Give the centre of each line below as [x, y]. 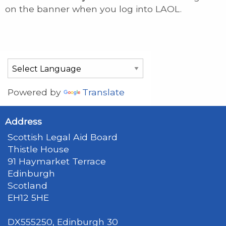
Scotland [27, 186]
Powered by [36, 92]
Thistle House [38, 149]
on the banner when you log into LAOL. [93, 9]
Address [23, 122]
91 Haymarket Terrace [57, 161]
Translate [103, 92]
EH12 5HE [28, 198]
